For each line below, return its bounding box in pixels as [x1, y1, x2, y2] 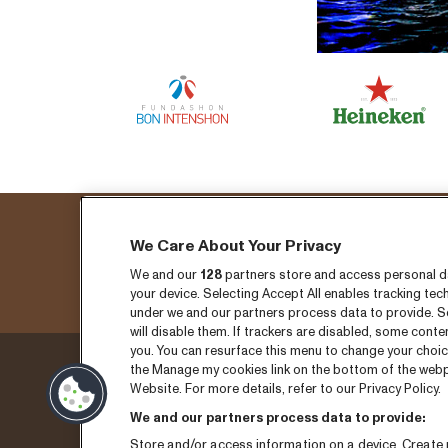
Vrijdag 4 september [102, 410, 264, 436]
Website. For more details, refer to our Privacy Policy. [130, 380, 441, 398]
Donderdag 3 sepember [102, 371, 293, 397]
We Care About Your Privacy [130, 235, 341, 257]
